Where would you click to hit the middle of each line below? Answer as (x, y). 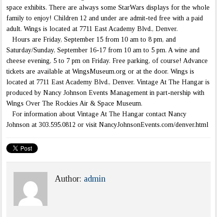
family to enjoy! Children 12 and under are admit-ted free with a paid (105, 18)
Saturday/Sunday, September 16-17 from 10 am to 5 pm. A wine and (103, 50)
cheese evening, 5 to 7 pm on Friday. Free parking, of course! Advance (107, 61)
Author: (70, 179)
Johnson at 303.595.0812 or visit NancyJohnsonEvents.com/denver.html (108, 125)
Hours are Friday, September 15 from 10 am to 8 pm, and (91, 40)
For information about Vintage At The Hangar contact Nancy (97, 114)
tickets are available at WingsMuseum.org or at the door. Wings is (101, 72)
